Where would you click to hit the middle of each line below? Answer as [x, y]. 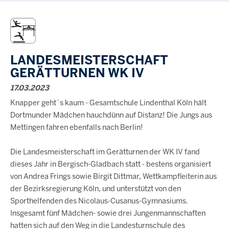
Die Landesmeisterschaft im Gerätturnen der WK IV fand [105, 152]
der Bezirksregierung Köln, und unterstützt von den [96, 189]
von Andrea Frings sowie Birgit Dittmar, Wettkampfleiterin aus [113, 176]
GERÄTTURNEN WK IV [77, 73]
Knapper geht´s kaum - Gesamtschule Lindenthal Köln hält [108, 103]
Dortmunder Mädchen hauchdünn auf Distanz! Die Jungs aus [111, 115]
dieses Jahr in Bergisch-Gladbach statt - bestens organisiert [111, 164]
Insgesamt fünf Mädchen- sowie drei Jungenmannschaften [108, 213]
